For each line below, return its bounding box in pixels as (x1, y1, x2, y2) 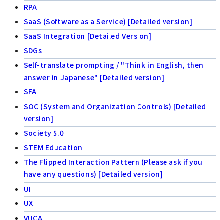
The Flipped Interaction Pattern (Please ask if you (24, 157, 203, 167)
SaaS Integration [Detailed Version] (24, 30, 152, 41)
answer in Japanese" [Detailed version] (24, 72, 165, 82)
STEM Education (24, 142, 82, 152)
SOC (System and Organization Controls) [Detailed (24, 101, 206, 111)
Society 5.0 (24, 128, 64, 138)
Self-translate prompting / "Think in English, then (24, 59, 204, 70)
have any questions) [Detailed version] (24, 169, 163, 179)
